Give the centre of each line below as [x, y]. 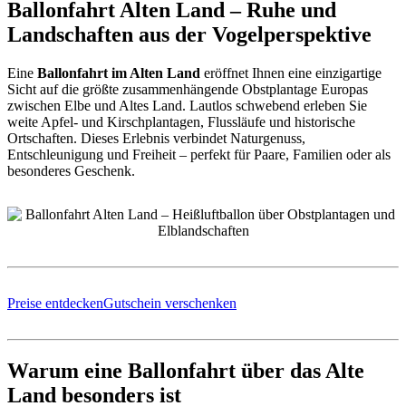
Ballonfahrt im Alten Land [119, 72]
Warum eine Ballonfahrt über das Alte [186, 370]
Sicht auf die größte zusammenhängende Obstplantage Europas [188, 89]
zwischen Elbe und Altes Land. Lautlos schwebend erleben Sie [187, 105]
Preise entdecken [55, 303]
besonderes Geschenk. [71, 170]
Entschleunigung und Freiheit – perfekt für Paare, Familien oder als [199, 154]
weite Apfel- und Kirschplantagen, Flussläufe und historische [181, 121]
